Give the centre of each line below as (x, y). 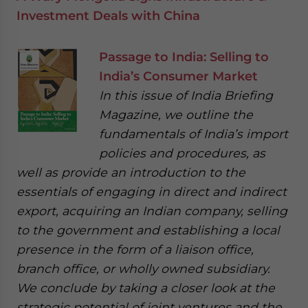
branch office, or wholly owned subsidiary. (143, 268)
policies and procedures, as (182, 153)
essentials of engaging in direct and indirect (152, 191)
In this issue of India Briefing (186, 95)
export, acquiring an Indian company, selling (152, 211)
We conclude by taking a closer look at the (146, 288)
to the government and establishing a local (148, 230)
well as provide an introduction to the (131, 172)
